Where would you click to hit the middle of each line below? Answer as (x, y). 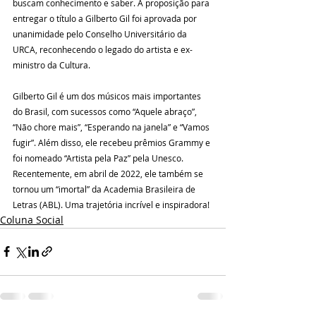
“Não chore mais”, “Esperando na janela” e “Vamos (112, 127)
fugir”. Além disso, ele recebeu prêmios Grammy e (113, 142)
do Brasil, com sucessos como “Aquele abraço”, (106, 111)
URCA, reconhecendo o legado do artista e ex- (103, 49)
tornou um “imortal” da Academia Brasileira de (105, 189)
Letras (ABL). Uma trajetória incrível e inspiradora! (112, 204)
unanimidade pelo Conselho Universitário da (101, 34)
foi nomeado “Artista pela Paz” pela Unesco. (99, 158)
